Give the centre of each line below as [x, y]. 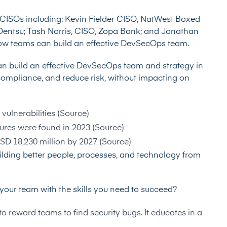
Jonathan [180, 32]
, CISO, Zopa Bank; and [116, 32]
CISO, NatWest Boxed [157, 20]
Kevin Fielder [90, 20]
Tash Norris [49, 32]
